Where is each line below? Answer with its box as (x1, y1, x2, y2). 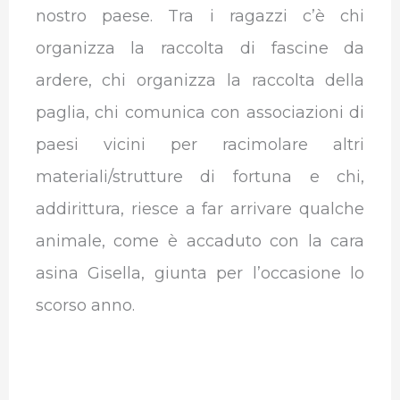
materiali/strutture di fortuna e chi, (35, 166, 365, 187)
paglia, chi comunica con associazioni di (35, 102, 365, 122)
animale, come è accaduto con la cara (35, 230, 365, 251)
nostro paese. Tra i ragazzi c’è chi (35, 5, 365, 26)
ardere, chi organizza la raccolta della (35, 70, 365, 90)
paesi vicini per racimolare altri (35, 134, 365, 154)
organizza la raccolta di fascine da (35, 37, 365, 58)
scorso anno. (35, 295, 139, 315)
